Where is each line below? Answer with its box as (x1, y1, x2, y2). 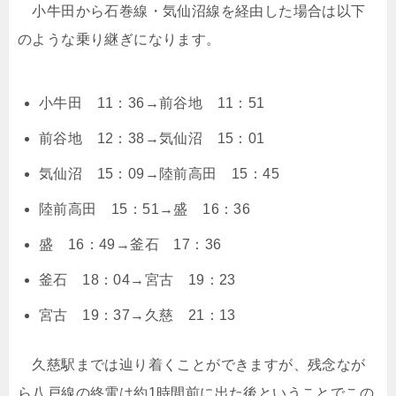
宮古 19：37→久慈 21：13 (39, 308, 251, 323)
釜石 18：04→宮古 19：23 (39, 272, 236, 287)
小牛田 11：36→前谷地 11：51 (39, 95, 265, 110)
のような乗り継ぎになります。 (18, 32, 221, 47)
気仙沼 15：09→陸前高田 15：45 (39, 166, 279, 181)
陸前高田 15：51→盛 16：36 (39, 202, 251, 217)
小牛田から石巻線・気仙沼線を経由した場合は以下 (18, 4, 366, 19)
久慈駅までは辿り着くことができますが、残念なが (18, 357, 366, 372)
